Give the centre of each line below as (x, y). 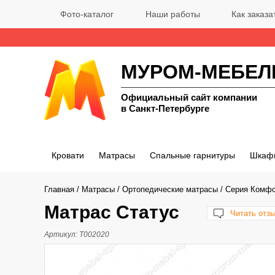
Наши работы (172, 14)
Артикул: (61, 234)
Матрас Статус (112, 212)
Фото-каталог (87, 14)
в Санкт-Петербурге (165, 108)
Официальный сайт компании (189, 97)
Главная (59, 189)
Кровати (68, 155)
